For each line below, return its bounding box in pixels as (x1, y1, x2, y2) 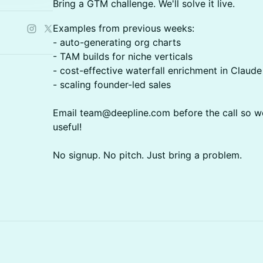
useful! (53, 121, 82, 133)
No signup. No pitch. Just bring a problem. (53, 149, 242, 161)
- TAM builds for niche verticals (53, 50, 193, 62)
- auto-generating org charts (53, 36, 181, 48)
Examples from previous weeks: (53, 22, 194, 34)
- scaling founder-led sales (53, 79, 171, 90)
